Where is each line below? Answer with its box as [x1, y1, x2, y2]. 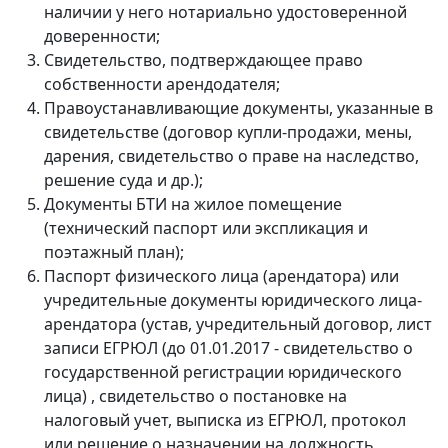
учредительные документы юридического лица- [44, 288, 422, 311]
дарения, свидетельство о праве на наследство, [44, 144, 419, 167]
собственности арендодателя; [44, 72, 280, 95]
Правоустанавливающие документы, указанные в [44, 96, 433, 119]
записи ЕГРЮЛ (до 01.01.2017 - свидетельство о [44, 336, 413, 359]
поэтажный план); [44, 240, 184, 263]
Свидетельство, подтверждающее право [44, 48, 363, 71]
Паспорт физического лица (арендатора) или [44, 264, 399, 287]
